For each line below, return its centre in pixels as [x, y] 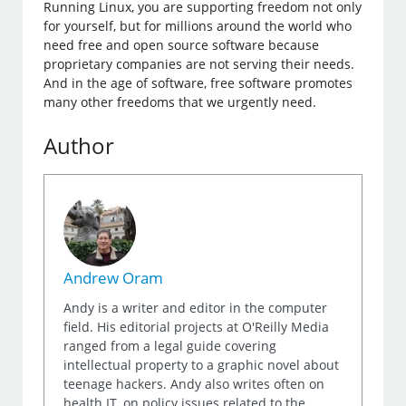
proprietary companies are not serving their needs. [199, 64]
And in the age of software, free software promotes [198, 83]
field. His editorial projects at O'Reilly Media [197, 327]
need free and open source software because [182, 45]
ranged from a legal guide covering [170, 346]
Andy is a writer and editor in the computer [196, 308]
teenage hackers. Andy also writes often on [194, 384]
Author [79, 146]
